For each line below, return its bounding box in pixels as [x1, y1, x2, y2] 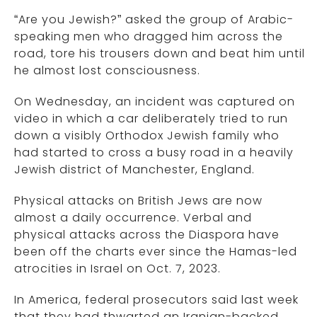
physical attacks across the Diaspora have [14, 226, 279, 243]
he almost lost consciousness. [14, 62, 200, 79]
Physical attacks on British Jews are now [14, 192, 263, 209]
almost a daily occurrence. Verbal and [14, 209, 252, 226]
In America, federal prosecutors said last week [14, 292, 299, 308]
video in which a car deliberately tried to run [14, 110, 288, 127]
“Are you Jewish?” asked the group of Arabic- [14, 11, 294, 28]
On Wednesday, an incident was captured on [14, 93, 295, 110]
